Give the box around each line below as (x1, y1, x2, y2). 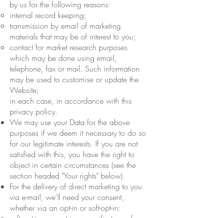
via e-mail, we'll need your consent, (10, 191, 124, 202)
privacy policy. (10, 106, 57, 117)
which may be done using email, (10, 52, 117, 63)
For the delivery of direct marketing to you (10, 181, 142, 192)
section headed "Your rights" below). (10, 170, 125, 181)
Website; (10, 84, 39, 95)
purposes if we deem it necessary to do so (10, 127, 146, 138)
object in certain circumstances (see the (10, 159, 136, 170)
